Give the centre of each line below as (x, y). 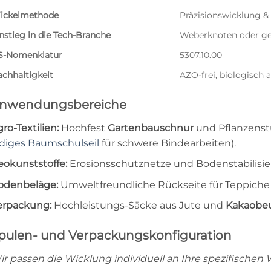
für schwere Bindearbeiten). (168, 143)
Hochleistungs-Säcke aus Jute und (139, 206)
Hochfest (83, 128)
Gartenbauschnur (151, 128)
